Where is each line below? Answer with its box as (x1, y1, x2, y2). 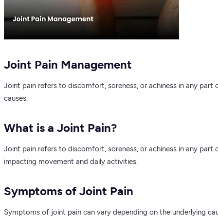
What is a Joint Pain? (4, 120, 117, 135)
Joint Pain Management (4, 57, 132, 72)
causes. (4, 93, 28, 103)
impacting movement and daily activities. (4, 157, 138, 166)
